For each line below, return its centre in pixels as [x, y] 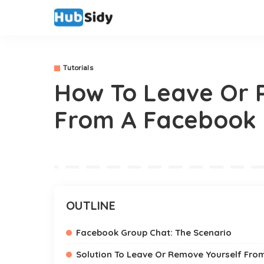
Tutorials [78, 68]
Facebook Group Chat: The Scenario [154, 232]
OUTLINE [91, 205]
